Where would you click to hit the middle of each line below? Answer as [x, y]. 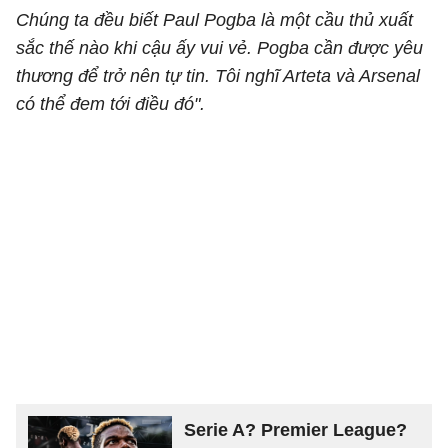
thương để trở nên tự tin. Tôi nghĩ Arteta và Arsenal [218, 76]
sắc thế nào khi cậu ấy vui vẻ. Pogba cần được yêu [219, 48]
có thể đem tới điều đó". [110, 104]
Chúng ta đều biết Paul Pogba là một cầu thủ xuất [214, 20]
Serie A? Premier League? [295, 430]
